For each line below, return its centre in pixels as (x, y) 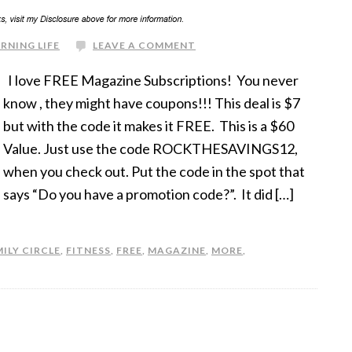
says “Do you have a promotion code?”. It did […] (148, 194)
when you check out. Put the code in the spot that (154, 171)
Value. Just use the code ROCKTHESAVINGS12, (150, 148)
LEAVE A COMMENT (144, 45)
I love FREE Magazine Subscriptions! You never (151, 80)
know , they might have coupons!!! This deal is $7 (152, 103)
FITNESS (88, 250)
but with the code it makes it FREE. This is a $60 (148, 125)
